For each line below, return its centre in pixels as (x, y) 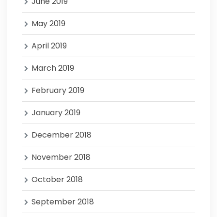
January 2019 (56, 113)
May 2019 (48, 23)
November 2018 (61, 157)
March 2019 (53, 68)
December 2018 (62, 135)
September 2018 (63, 202)
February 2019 (58, 90)
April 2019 (49, 46)
